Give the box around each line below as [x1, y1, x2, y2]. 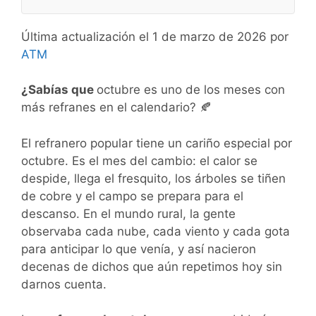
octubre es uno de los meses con [97, 83, 285, 97]
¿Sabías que [21, 83, 97, 97]
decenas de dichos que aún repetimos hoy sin [21, 259, 282, 274]
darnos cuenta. [21, 276, 107, 291]
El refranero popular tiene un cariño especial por [21, 135, 292, 150]
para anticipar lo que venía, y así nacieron [21, 241, 256, 256]
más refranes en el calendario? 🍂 [21, 100, 212, 115]
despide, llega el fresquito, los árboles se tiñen [21, 171, 286, 186]
